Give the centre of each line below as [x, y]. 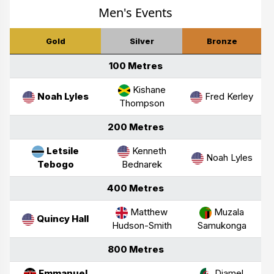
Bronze [222, 41]
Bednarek [142, 164]
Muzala [228, 212]
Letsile [63, 150]
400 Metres [135, 188]
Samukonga [222, 225]
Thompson [142, 103]
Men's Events [135, 12]
